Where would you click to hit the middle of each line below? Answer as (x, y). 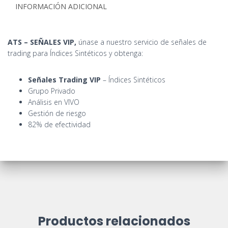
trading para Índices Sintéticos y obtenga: (75, 53)
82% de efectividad (59, 124)
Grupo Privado (52, 91)
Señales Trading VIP (64, 80)
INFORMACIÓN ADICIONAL (61, 6)
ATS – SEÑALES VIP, (42, 42)
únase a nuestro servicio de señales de (141, 42)
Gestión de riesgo (57, 113)
